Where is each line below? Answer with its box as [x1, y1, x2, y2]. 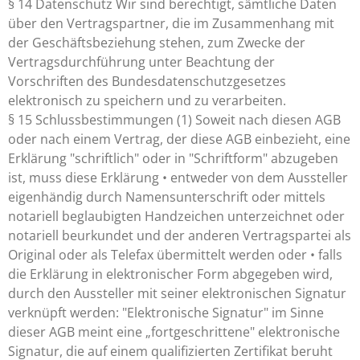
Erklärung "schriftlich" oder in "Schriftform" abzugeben [8, 149, 338, 167]
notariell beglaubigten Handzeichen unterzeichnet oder [8, 207, 345, 225]
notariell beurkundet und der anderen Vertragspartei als [8, 227, 351, 244]
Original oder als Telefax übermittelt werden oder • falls [8, 246, 342, 264]
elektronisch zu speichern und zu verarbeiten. [8, 92, 286, 109]
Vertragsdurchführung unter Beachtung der [8, 53, 275, 71]
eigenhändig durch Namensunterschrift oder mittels [8, 188, 325, 206]
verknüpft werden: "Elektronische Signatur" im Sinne [8, 304, 324, 321]
